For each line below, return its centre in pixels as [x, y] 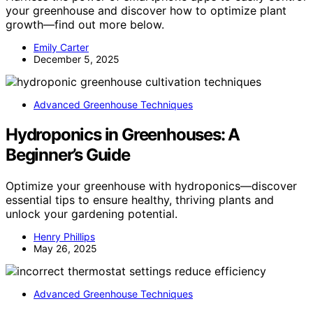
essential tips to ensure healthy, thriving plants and [140, 200]
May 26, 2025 [65, 249]
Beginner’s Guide [68, 155]
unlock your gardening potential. [92, 214]
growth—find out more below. [85, 25]
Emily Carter [61, 48]
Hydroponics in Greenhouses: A [123, 135]
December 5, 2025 [77, 59]
